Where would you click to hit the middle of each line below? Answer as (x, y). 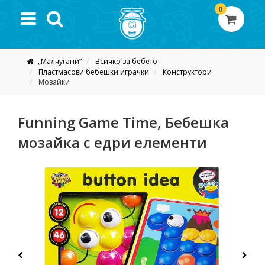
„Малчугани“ (59, 61)
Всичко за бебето (126, 61)
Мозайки (54, 82)
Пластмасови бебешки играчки (94, 72)
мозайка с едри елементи (112, 142)
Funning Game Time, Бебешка (123, 122)
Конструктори (187, 72)
